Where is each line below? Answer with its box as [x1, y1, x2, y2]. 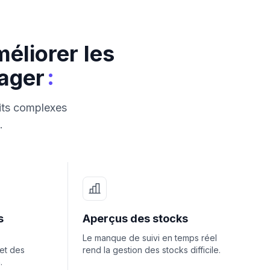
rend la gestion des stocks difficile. [83, 245, 221, 255]
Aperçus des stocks [83, 212, 188, 225]
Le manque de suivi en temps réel [83, 233, 217, 243]
